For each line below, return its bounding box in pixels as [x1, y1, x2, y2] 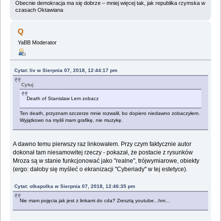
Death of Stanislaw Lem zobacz [27, 96, 99, 102]
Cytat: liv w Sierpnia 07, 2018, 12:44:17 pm [14, 68, 118, 74]
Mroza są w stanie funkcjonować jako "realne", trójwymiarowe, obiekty [13, 157, 200, 165]
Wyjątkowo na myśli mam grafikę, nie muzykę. [20, 117, 123, 123]
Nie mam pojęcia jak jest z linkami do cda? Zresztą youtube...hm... [20, 198, 170, 204]
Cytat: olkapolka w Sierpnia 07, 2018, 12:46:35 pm [14, 184, 136, 189]
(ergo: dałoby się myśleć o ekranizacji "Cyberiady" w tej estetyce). [13, 166, 188, 173]
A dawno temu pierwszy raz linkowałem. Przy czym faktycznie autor [13, 141, 192, 148]
